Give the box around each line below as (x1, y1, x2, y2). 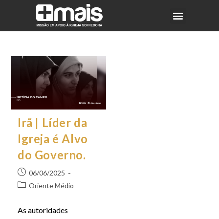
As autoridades (17, 205, 68, 215)
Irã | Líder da (17, 115, 88, 130)
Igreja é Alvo (17, 131, 88, 146)
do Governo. (17, 147, 86, 162)
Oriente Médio (28, 181, 74, 190)
